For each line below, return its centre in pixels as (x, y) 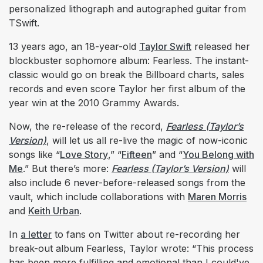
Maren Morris (217, 196)
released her (221, 46)
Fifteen (137, 154)
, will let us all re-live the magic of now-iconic (147, 140)
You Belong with (218, 154)
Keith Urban (54, 210)
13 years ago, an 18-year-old (74, 46)
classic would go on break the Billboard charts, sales (127, 74)
